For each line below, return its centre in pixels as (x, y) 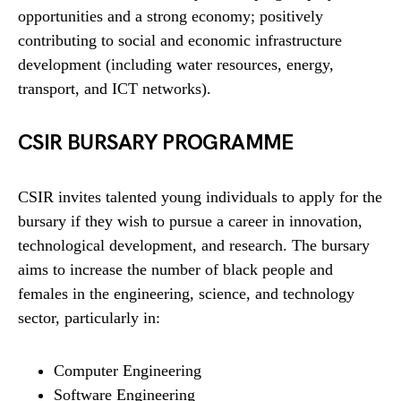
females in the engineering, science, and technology (186, 293)
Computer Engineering (128, 370)
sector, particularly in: (89, 317)
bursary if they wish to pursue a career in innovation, (190, 221)
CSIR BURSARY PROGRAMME (156, 142)
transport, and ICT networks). (115, 88)
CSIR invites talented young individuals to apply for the (200, 196)
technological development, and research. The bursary (194, 245)
